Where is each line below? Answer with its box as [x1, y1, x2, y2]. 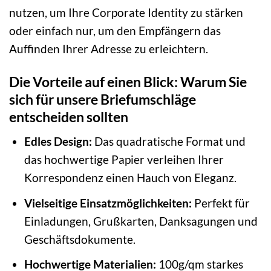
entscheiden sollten [9, 108, 128, 125]
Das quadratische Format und [91, 134, 246, 149]
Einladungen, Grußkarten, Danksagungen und [24, 214, 258, 228]
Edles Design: [24, 134, 92, 149]
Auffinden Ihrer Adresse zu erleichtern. [9, 41, 208, 56]
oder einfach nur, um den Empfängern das [9, 23, 221, 38]
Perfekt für [191, 195, 250, 210]
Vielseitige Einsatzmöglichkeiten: [24, 195, 192, 210]
